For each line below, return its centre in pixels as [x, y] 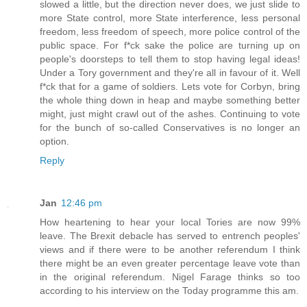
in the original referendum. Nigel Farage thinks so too [170, 277]
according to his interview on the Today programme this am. [169, 291]
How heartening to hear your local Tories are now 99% [170, 222]
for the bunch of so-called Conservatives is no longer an [170, 128]
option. [54, 142]
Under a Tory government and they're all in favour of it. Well [170, 73]
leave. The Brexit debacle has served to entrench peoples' [170, 236]
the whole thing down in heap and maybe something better [170, 100]
